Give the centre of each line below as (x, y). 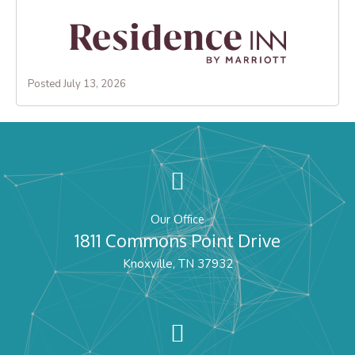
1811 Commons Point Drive (177, 240)
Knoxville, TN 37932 (177, 264)
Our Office (177, 219)
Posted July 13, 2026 (76, 84)
